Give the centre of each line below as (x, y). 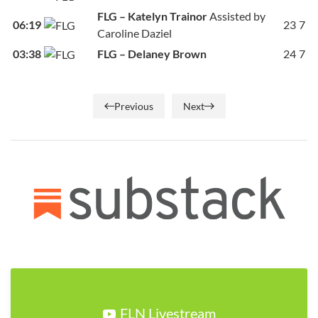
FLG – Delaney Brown (152, 54)
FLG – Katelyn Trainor (152, 16)
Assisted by (236, 16)
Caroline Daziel (135, 33)
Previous (133, 106)
